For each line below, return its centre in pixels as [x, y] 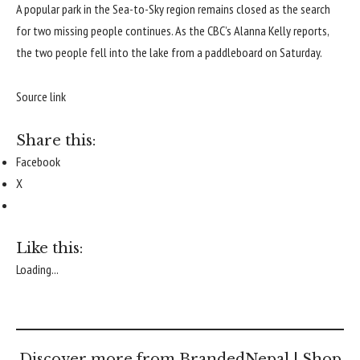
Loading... [37, 270]
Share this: [56, 140]
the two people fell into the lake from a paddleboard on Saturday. [169, 52]
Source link [41, 97]
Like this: [49, 249]
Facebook [38, 161]
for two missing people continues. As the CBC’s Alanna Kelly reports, [172, 30]
